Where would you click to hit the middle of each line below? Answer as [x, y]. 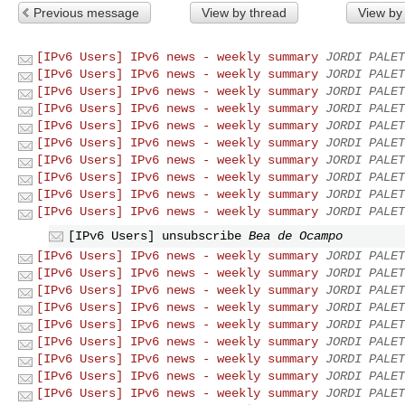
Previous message [86, 12]
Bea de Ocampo [296, 235]
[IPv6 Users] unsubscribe [155, 235]
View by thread [244, 12]
